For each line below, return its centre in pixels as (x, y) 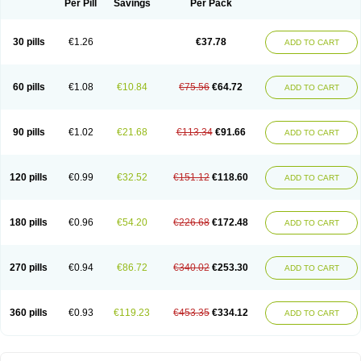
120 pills (29, 177)
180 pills (29, 222)
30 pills (29, 42)
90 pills (29, 132)
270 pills (29, 268)
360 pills (29, 313)
